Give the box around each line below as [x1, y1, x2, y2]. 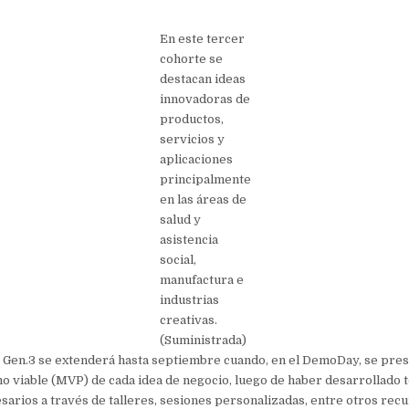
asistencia [160, 232, 219, 246]
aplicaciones [160, 152, 234, 166]
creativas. [160, 312, 218, 327]
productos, [160, 111, 225, 126]
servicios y [160, 131, 225, 146]
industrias [160, 292, 220, 307]
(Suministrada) [160, 332, 247, 347]
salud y [160, 212, 202, 226]
